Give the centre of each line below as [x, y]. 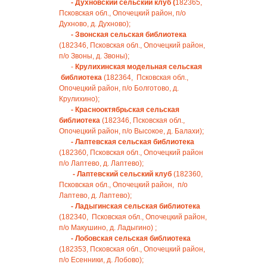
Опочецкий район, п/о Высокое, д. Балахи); [131, 131]
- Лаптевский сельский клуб [123, 174]
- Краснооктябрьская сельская [125, 110]
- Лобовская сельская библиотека [131, 238]
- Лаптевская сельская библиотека [133, 142]
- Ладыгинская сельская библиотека [136, 206]
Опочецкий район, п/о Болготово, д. [119, 88]
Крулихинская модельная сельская [139, 67]
